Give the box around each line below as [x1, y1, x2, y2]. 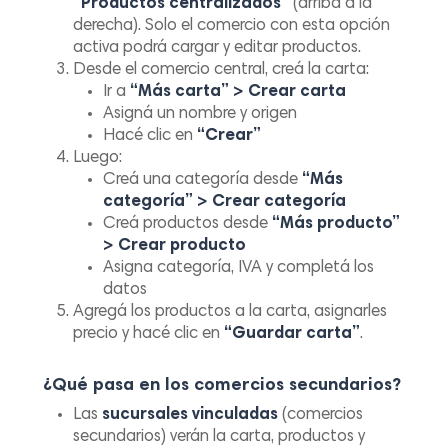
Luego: [73, 149, 123, 167]
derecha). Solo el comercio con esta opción [73, 17, 391, 35]
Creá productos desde [103, 215, 273, 233]
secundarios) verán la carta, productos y [73, 428, 366, 446]
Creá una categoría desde [103, 171, 303, 189]
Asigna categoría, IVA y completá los [103, 259, 375, 277]
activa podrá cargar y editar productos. [73, 39, 362, 57]
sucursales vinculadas [102, 406, 279, 424]
